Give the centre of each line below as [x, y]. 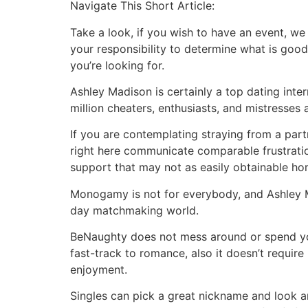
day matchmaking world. [134, 210]
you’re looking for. [117, 65]
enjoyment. [99, 270]
